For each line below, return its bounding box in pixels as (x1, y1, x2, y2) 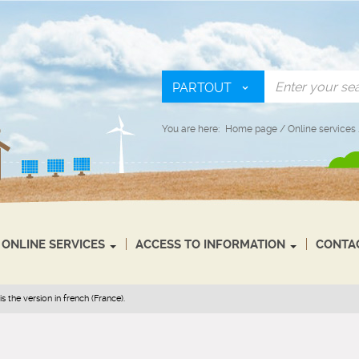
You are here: (162, 123, 220, 135)
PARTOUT (172, 80, 232, 95)
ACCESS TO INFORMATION (135, 237, 285, 252)
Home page (225, 123, 277, 135)
